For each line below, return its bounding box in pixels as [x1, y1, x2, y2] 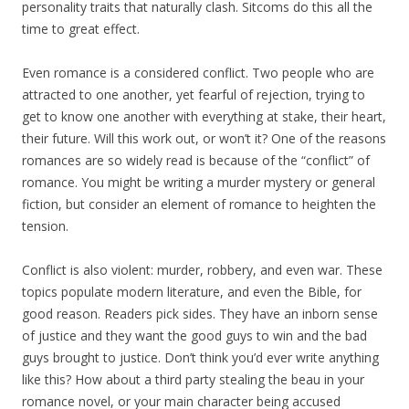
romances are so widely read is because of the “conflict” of [22, 152, 370, 170]
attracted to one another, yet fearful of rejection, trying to [22, 86, 365, 104]
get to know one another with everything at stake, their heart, [22, 108, 386, 126]
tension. [22, 217, 68, 236]
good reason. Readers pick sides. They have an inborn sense [22, 305, 378, 323]
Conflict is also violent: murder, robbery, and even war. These [22, 261, 383, 279]
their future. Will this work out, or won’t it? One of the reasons [22, 130, 386, 148]
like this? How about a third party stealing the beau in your [22, 371, 364, 389]
